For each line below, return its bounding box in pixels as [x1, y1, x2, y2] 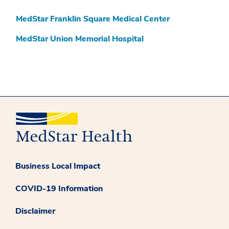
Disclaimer [15, 205, 55, 217]
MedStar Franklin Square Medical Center [16, 13, 170, 25]
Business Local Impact [15, 160, 100, 172]
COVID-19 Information [15, 182, 103, 194]
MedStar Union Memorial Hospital [16, 33, 144, 45]
